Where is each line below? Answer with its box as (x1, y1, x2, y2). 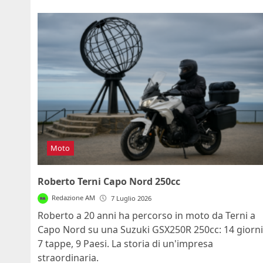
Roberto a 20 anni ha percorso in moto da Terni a (38, 209, 255, 222)
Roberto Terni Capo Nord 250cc (38, 175, 180, 188)
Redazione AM (52, 193, 96, 203)
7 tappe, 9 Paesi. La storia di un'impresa (38, 237, 213, 251)
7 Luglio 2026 (111, 194, 152, 203)
